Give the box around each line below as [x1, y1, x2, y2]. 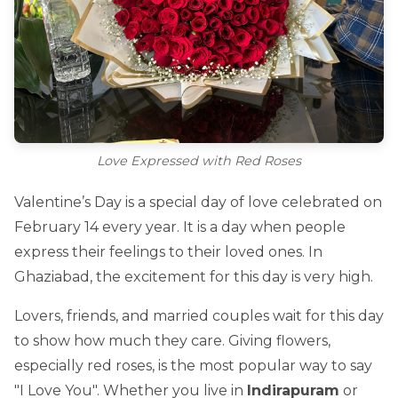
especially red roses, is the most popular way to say [14, 356, 372, 374]
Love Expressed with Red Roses [97, 152, 301, 169]
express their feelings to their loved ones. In [14, 243, 322, 260]
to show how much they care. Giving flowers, [14, 331, 330, 349]
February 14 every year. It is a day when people [14, 218, 346, 235]
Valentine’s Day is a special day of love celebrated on [14, 193, 382, 211]
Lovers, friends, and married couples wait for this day [14, 306, 384, 324]
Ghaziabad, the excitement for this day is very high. [14, 267, 373, 285]
